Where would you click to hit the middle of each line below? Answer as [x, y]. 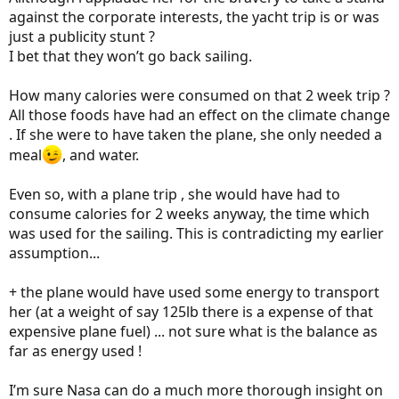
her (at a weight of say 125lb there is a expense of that [191, 311]
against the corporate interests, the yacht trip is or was [194, 16]
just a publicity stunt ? [82, 36]
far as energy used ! [75, 350]
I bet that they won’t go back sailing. [130, 56]
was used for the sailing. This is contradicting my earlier [196, 233]
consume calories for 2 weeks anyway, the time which [189, 213]
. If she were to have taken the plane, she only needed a [195, 134]
